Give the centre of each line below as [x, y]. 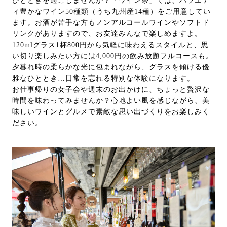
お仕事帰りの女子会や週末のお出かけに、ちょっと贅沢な [111, 89]
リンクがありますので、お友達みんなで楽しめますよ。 [107, 33]
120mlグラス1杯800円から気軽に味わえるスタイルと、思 [110, 45]
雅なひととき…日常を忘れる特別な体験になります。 [103, 78]
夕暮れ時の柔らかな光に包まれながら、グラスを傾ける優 [111, 67]
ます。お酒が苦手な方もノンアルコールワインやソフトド [111, 22]
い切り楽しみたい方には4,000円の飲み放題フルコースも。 [113, 56]
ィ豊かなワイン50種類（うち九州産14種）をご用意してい [111, 11]
